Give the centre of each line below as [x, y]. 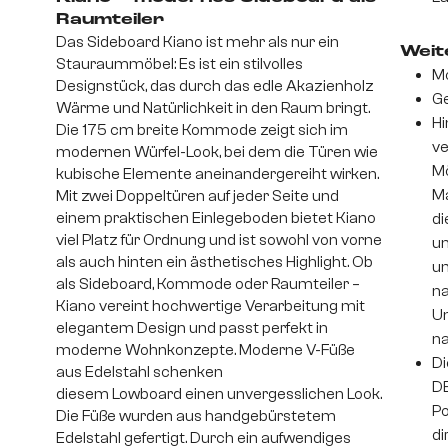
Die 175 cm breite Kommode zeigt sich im [202, 130]
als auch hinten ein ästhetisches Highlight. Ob [214, 262]
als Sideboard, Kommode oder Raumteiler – [208, 284]
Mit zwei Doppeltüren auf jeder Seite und [197, 196]
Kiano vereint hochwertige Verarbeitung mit [210, 306]
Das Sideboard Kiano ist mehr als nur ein [197, 42]
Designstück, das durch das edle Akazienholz [215, 86]
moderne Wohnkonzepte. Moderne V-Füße [205, 350]
